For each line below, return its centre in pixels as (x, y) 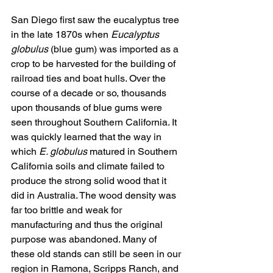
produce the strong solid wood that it (90, 181)
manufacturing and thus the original (88, 225)
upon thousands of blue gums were (88, 108)
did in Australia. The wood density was (95, 196)
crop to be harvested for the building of (94, 64)
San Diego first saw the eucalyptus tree (96, 20)
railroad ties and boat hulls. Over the (90, 79)
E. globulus (63, 152)
